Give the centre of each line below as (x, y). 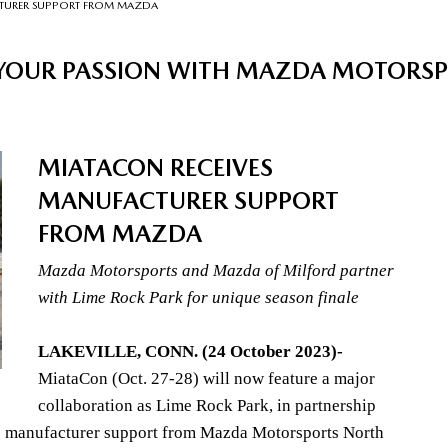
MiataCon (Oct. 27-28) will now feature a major (206, 378)
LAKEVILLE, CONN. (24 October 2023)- (190, 351)
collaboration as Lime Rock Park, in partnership (206, 405)
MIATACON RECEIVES (155, 167)
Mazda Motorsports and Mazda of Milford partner (215, 270)
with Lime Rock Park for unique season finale (198, 297)
